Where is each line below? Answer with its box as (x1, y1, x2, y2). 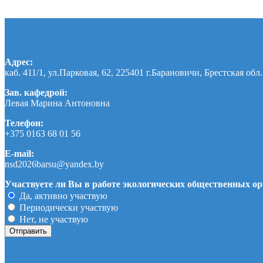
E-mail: (5, 148, 34, 159)
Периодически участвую (17, 202, 118, 213)
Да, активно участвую (17, 190, 107, 201)
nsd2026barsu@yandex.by (5, 159, 104, 169)
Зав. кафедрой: (5, 87, 68, 97)
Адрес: (5, 56, 33, 67)
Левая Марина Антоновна (5, 97, 110, 108)
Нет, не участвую (17, 214, 88, 224)
